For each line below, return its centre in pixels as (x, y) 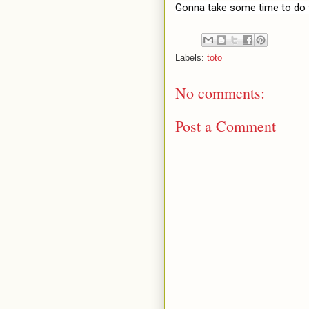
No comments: (220, 92)
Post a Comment (226, 126)
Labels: (191, 57)
